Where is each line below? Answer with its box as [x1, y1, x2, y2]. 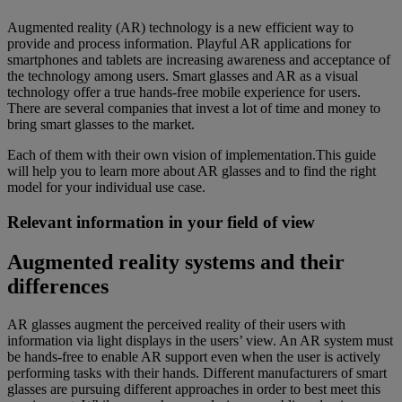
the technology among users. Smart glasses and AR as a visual [7, 68, 358, 84]
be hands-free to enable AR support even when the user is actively [7, 348, 380, 364]
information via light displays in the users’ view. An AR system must [7, 332, 393, 348]
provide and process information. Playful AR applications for [7, 36, 351, 52]
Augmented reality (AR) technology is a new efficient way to [7, 20, 354, 36]
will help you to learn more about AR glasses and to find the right [7, 163, 376, 179]
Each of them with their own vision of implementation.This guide [7, 147, 376, 163]
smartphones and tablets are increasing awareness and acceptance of [7, 52, 390, 68]
